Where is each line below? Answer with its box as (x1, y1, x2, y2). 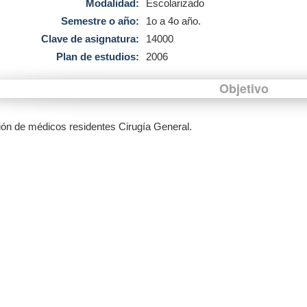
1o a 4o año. (145, 15, 201, 27)
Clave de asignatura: (40, 33, 139, 45)
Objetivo (219, 79, 269, 97)
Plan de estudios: (56, 51, 139, 62)
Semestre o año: (60, 15, 139, 27)
